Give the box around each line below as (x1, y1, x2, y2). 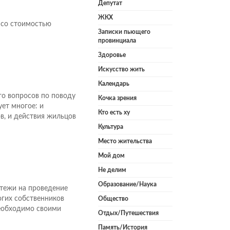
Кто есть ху (98, 109, 130, 116)
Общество (98, 196, 128, 202)
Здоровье (98, 52, 126, 59)
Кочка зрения (98, 95, 137, 102)
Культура (98, 124, 123, 130)
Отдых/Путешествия (98, 210, 159, 217)
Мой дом (98, 152, 125, 159)
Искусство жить (98, 66, 145, 73)
